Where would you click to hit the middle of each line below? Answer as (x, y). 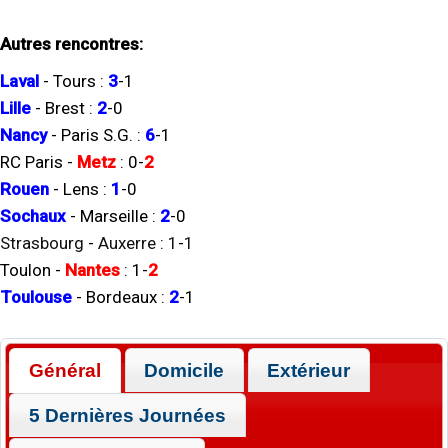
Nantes (92, 270)
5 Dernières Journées (128, 415)
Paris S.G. (97, 135)
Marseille (114, 216)
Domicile (184, 370)
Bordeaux (121, 297)
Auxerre (127, 243)
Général (65, 370)
